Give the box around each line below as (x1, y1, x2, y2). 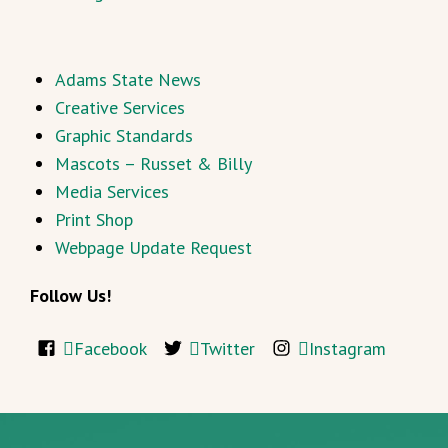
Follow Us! (30, 284, 111, 308)
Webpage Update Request (55, 236, 252, 260)
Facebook (73, 337, 147, 361)
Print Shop (55, 208, 133, 232)
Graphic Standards (55, 124, 193, 148)
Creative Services (55, 96, 185, 120)
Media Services (55, 180, 169, 204)
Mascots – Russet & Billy (55, 152, 252, 176)
